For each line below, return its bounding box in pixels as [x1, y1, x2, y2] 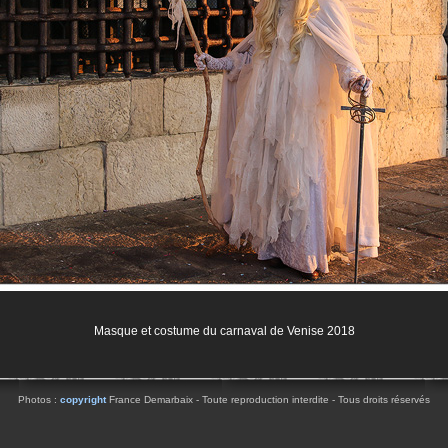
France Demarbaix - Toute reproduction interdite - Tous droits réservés [106, 394, 430, 405]
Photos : [18, 394, 60, 405]
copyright [60, 394, 106, 405]
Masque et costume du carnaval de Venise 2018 [93, 324, 355, 338]
